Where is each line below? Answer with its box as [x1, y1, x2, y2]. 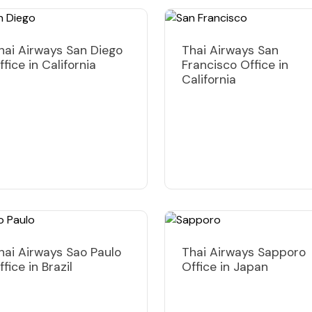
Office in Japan [182, 258, 268, 274]
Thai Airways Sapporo [182, 244, 306, 260]
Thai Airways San [182, 42, 279, 58]
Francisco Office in [182, 56, 288, 72]
